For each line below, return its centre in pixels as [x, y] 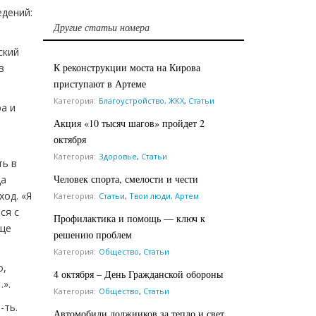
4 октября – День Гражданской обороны [138, 274]
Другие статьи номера [102, 27]
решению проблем [93, 234]
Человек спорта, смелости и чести [126, 178]
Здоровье [118, 156]
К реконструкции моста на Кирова [127, 67]
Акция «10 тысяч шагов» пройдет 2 [129, 123]
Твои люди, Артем [164, 195]
